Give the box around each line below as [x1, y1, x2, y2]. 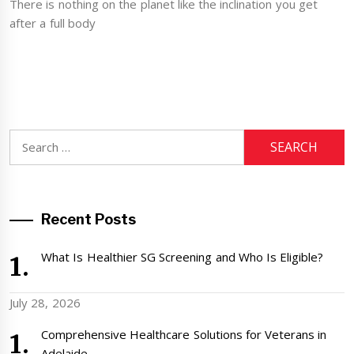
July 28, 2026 [9, 294, 81, 311]
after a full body [9, 15, 96, 32]
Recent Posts [41, 210, 137, 228]
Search [9, 130, 45, 146]
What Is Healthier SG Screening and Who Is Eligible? [41, 248, 324, 265]
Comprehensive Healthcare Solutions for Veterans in [41, 326, 327, 342]
